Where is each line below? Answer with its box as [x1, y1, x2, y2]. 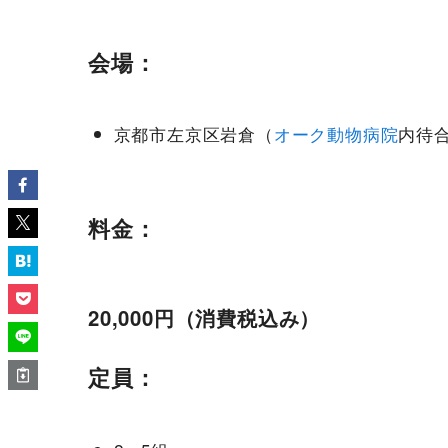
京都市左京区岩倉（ [113, 121, 274, 147]
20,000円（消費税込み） [88, 302, 321, 332]
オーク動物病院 [273, 121, 399, 147]
